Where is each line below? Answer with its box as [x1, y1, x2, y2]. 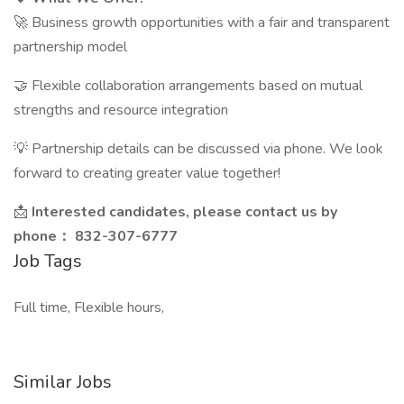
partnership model [14, 37, 127, 57]
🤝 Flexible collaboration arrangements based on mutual [14, 76, 363, 96]
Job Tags [14, 249, 82, 273]
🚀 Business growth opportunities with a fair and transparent [14, 13, 390, 32]
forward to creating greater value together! [14, 163, 280, 183]
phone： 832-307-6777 [14, 226, 178, 246]
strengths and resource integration [14, 100, 228, 120]
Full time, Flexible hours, [14, 298, 164, 317]
